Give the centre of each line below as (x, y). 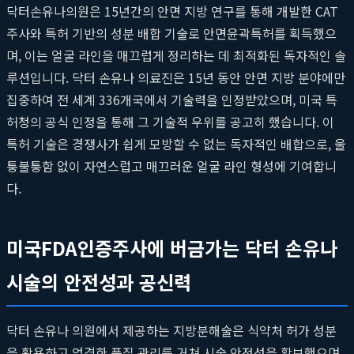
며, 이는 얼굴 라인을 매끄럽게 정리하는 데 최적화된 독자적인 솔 (176, 55)
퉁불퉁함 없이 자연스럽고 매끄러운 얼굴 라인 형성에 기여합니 (171, 166)
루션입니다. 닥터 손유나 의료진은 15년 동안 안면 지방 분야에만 (176, 77)
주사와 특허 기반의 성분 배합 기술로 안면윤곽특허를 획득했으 (171, 33)
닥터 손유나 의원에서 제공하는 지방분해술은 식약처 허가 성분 (171, 330)
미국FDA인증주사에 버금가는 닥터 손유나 (172, 247)
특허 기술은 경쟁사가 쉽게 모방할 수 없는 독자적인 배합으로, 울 (176, 143)
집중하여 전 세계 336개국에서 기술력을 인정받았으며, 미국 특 (172, 99)
